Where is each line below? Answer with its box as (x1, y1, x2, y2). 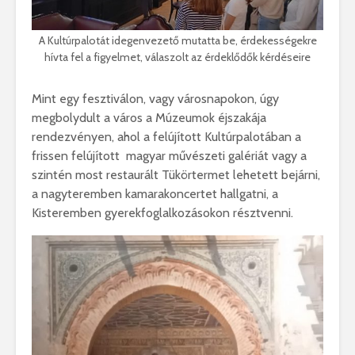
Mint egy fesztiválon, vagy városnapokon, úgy (32, 91, 279, 107)
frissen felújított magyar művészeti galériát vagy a (32, 148, 307, 164)
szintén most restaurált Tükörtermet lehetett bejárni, (32, 167, 320, 183)
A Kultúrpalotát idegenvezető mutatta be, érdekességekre (38, 33, 317, 48)
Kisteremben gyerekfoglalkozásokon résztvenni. (32, 205, 293, 221)
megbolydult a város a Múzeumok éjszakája (32, 110, 266, 126)
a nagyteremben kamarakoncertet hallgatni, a (32, 186, 278, 202)
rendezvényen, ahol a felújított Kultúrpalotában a (32, 129, 301, 145)
